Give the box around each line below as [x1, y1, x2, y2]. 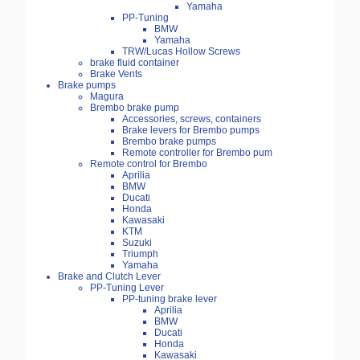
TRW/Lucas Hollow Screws [122, 46, 240, 58]
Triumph [122, 248, 158, 260]
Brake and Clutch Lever [58, 271, 161, 283]
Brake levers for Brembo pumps [122, 125, 260, 137]
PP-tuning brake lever [122, 293, 217, 305]
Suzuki [122, 237, 152, 249]
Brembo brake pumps [122, 136, 216, 148]
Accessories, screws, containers [122, 113, 261, 125]
